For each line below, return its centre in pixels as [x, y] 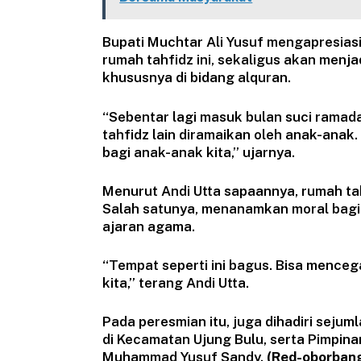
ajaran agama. [149, 226]
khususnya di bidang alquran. [197, 78]
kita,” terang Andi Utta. [176, 282]
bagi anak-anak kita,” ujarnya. [199, 152]
